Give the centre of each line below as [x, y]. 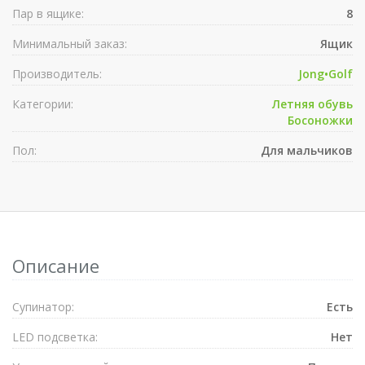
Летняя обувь [312, 104]
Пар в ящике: [48, 13]
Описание [56, 266]
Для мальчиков [307, 150]
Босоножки [320, 120]
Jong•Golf [325, 74]
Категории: [43, 104]
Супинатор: [43, 307]
